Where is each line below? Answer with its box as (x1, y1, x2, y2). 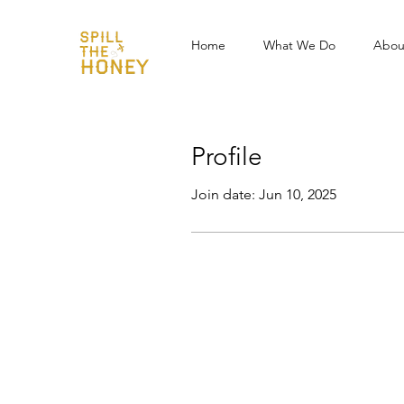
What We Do (263, 37, 335, 53)
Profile (191, 142, 262, 172)
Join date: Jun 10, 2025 (191, 186, 336, 204)
